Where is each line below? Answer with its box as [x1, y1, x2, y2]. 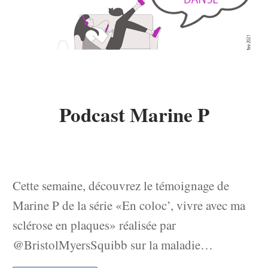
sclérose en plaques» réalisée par [13, 216, 176, 233]
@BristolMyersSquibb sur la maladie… [13, 236, 213, 253]
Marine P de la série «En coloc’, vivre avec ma [13, 196, 245, 214]
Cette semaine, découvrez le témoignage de [13, 176, 229, 194]
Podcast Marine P [59, 100, 209, 129]
